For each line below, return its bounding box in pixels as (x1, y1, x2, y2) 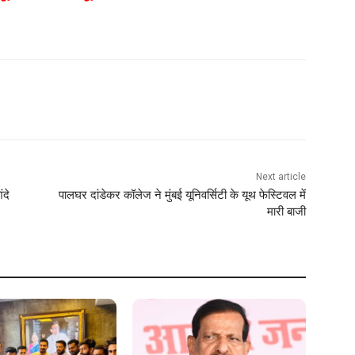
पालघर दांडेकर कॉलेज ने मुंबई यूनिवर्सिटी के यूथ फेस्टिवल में (58, 187, 306, 202)
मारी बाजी (266, 204, 306, 219)
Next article (255, 170, 306, 182)
